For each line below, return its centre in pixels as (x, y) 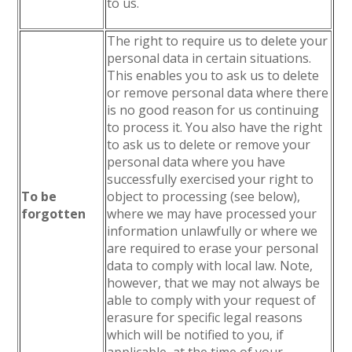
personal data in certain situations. (209, 58)
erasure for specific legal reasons (205, 317)
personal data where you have (196, 162)
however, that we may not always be (214, 283)
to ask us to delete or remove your (209, 145)
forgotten (54, 214)
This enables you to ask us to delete (213, 75)
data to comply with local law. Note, (210, 266)
